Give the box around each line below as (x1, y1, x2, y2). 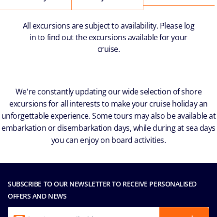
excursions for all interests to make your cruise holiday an (9, 98, 208, 109)
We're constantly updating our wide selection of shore (15, 86, 202, 97)
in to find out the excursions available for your (30, 32, 187, 43)
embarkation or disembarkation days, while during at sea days (1, 123, 216, 134)
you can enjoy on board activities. (51, 135, 166, 146)
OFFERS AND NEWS (8, 191, 67, 201)
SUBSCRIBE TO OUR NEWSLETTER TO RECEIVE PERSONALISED (8, 179, 197, 189)
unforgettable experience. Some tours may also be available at (1, 110, 216, 122)
